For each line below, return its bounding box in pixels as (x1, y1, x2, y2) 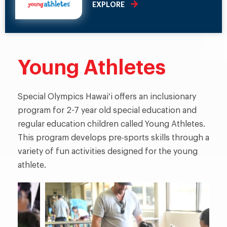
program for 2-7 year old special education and (18, 106, 197, 115)
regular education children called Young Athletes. (18, 120, 205, 128)
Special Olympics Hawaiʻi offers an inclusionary (18, 93, 196, 101)
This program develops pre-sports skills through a (18, 134, 209, 142)
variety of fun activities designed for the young (18, 147, 198, 156)
